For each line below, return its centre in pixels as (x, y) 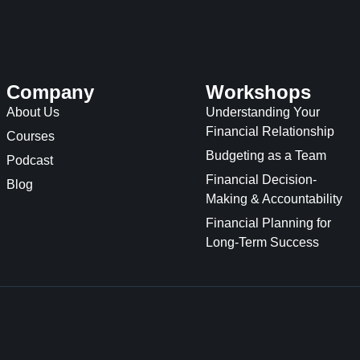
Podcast (30, 161)
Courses (31, 137)
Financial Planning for (268, 223)
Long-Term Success (262, 243)
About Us (33, 112)
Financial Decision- (261, 180)
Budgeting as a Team (266, 156)
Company (50, 92)
